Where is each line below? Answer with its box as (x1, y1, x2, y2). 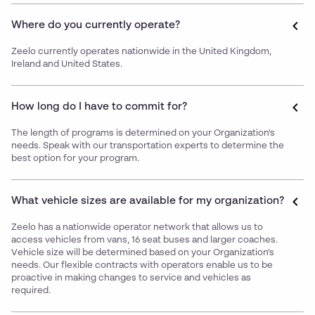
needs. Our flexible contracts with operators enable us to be (11, 261, 273, 271)
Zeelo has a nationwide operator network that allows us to (11, 223, 263, 233)
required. (11, 286, 51, 296)
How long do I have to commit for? (11, 101, 187, 112)
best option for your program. (11, 154, 139, 164)
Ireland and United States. (11, 60, 122, 70)
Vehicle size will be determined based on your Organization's (11, 248, 274, 258)
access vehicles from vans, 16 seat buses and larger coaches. (11, 236, 278, 245)
